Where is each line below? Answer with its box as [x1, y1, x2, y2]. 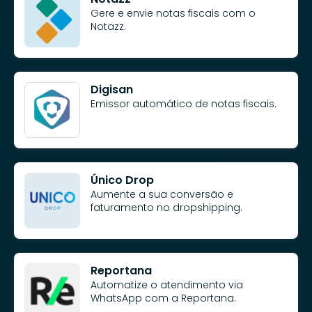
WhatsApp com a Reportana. [91, 290, 236, 305]
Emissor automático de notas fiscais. [91, 96, 276, 111]
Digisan [91, 81, 133, 97]
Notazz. [91, 19, 126, 33]
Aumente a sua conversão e [91, 187, 233, 201]
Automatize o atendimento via [91, 277, 243, 292]
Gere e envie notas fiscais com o [91, 6, 256, 20]
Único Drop [91, 171, 154, 188]
